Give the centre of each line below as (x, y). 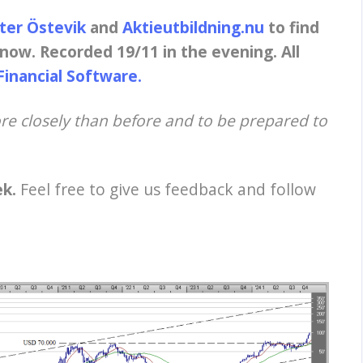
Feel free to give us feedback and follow (166, 189)
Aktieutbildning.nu (193, 27)
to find (292, 27)
